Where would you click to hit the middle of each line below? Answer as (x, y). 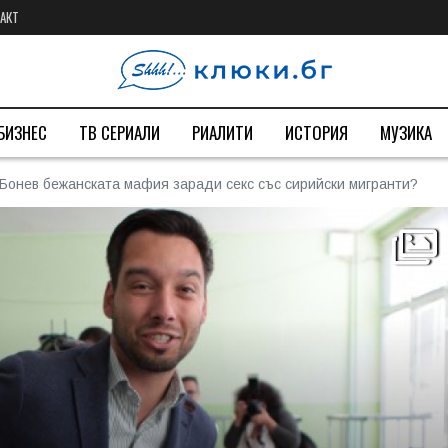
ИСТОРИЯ (316, 132)
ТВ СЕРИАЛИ (119, 132)
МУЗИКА (406, 132)
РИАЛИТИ (222, 132)
